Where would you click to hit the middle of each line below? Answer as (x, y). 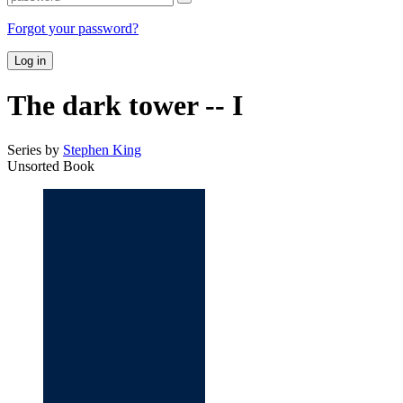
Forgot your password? (73, 28)
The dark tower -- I (125, 106)
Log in (30, 60)
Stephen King (102, 149)
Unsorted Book (51, 166)
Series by (35, 149)
